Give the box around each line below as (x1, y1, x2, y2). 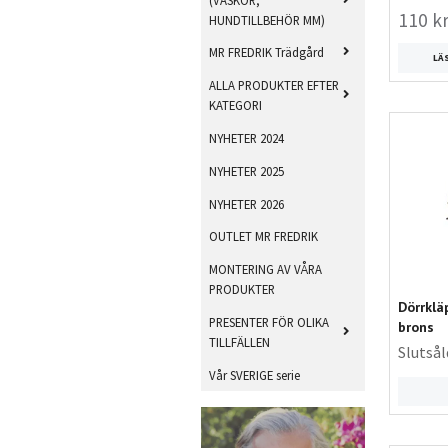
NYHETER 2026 (208, 195, 284, 212)
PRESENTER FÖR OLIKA (208, 313, 329, 330)
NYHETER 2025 (208, 162, 284, 179)
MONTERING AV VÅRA (208, 261, 322, 278)
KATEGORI (208, 97, 262, 114)
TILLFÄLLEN (208, 333, 270, 350)
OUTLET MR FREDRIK (208, 228, 318, 245)
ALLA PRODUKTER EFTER (208, 77, 339, 94)
